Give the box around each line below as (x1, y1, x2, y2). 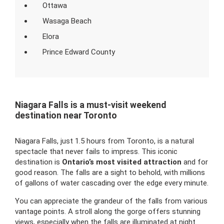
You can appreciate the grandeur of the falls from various (15, 196, 207, 205)
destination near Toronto (15, 110, 117, 120)
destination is (15, 157, 62, 166)
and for (181, 157, 208, 166)
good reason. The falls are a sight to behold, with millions (15, 168, 205, 177)
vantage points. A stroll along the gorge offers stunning (15, 207, 200, 216)
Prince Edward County (42, 47, 115, 56)
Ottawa (42, 1, 67, 10)
